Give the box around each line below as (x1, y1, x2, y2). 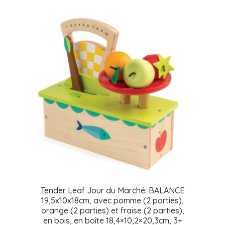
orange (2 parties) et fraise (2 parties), (41, 205, 184, 215)
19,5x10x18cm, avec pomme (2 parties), (41, 195, 184, 205)
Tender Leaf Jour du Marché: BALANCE (41, 185, 184, 195)
